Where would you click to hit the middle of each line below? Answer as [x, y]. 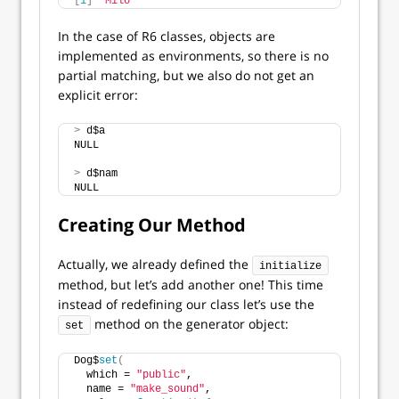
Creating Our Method [152, 225]
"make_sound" [167, 390]
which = [105, 375]
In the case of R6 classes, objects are [167, 37]
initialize [290, 267]
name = [102, 390]
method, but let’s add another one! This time [191, 285]
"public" [161, 375]
